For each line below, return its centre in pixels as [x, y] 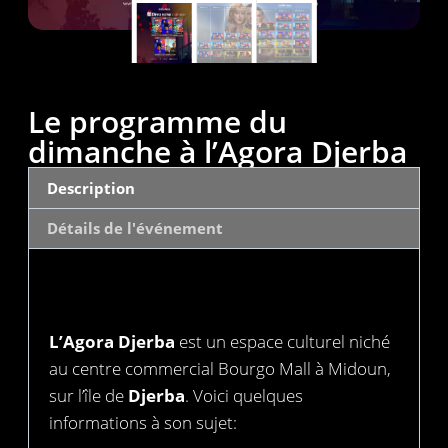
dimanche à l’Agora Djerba [217, 152]
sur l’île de [88, 396]
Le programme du [157, 122]
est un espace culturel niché [282, 342]
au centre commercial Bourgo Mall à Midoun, [220, 369]
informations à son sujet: [143, 423]
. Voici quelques [244, 396]
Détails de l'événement [135, 228]
